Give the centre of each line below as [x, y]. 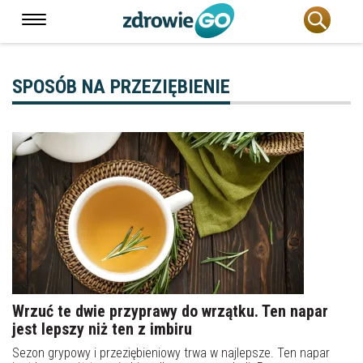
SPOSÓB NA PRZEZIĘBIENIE [121, 87]
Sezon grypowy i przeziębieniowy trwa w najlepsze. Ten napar [171, 353]
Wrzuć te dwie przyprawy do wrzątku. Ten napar [170, 311]
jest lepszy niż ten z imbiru [102, 329]
